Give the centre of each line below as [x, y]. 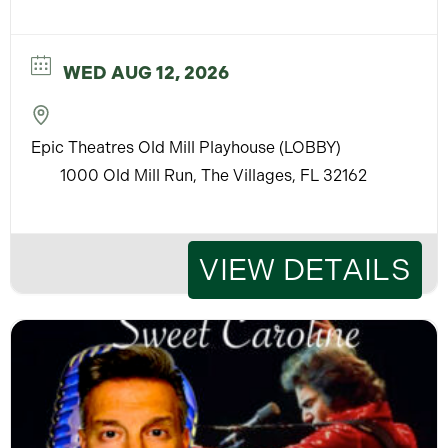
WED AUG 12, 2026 [146, 72]
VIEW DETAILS [305, 269]
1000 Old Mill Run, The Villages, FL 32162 [213, 175]
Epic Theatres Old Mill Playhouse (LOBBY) [186, 147]
